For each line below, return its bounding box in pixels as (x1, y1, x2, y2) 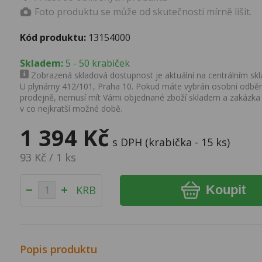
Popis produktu (20, 242, 98, 256)
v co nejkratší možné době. (20, 102, 123, 114)
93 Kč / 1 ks (20, 150, 77, 164)
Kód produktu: (20, 30, 87, 44)
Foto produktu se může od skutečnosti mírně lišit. (35, 5, 252, 18)
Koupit (205, 182, 246, 198)
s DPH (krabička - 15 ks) (112, 135, 230, 149)
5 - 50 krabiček (63, 56, 130, 70)
